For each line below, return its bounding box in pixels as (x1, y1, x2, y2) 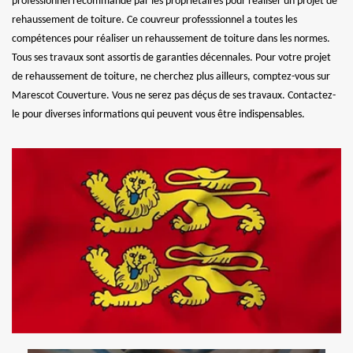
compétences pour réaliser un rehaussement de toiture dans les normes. (12, 32, 330, 45)
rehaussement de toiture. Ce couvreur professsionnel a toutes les (12, 13, 297, 26)
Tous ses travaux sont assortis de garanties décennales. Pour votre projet (12, 51, 331, 64)
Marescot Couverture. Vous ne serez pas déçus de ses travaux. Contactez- (12, 89, 336, 102)
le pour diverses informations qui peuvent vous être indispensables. (12, 108, 305, 121)
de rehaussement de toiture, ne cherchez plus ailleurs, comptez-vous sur (12, 70, 330, 83)
